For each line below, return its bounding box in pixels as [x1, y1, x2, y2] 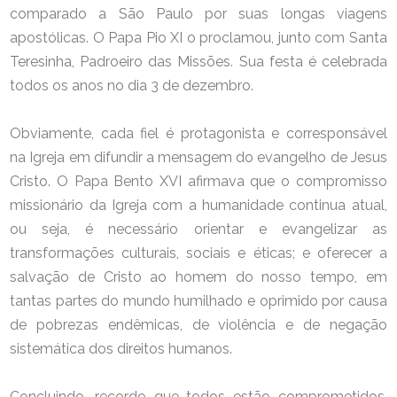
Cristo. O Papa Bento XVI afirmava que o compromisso [10, 172, 387, 190]
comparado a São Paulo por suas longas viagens [10, 4, 387, 22]
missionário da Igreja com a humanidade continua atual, [10, 196, 387, 214]
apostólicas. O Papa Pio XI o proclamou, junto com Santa [10, 28, 387, 46]
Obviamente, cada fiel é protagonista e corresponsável [10, 124, 387, 142]
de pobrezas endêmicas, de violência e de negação [10, 315, 387, 333]
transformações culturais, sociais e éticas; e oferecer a [10, 244, 387, 261]
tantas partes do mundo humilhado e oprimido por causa [10, 292, 387, 309]
